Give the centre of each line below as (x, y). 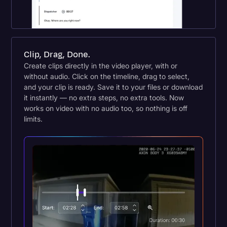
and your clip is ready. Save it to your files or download (113, 87)
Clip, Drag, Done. (57, 55)
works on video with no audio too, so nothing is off (106, 108)
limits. (33, 119)
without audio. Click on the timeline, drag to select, (107, 77)
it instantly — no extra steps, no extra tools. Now (104, 98)
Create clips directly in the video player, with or (101, 66)
